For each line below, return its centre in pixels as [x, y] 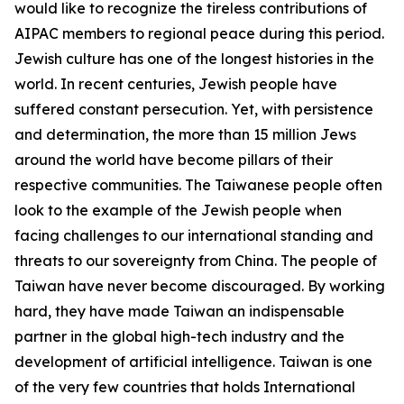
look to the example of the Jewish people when [178, 210]
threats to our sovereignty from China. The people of [196, 261]
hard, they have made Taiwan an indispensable [179, 311]
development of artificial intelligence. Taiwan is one [193, 362]
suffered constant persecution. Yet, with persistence [194, 109]
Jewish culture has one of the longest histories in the [194, 59]
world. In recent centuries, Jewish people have [176, 84]
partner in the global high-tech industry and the [179, 336]
